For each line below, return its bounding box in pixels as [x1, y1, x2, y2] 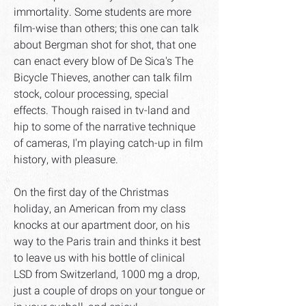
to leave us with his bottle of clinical [14, 250, 185, 266]
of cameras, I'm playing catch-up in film [14, 135, 203, 152]
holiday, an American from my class [14, 201, 186, 217]
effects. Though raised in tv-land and [14, 102, 190, 119]
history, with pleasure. [14, 152, 118, 168]
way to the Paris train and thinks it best [14, 234, 201, 250]
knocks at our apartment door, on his [14, 217, 190, 234]
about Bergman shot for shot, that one [14, 37, 196, 53]
